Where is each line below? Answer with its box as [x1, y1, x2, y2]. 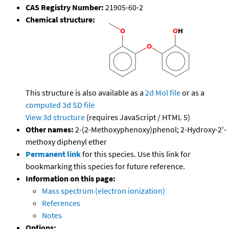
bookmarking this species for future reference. [26, 161, 185, 172]
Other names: [26, 124, 74, 135]
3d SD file [62, 100, 95, 110]
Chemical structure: [26, 14, 95, 25]
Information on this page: [26, 173, 116, 184]
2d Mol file [145, 87, 180, 98]
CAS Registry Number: [26, 2, 104, 13]
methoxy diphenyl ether [26, 136, 107, 147]
